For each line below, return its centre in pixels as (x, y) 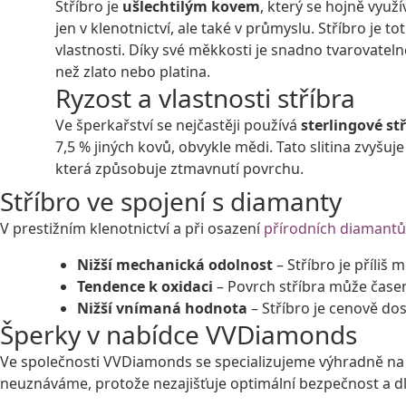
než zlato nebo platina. (133, 71)
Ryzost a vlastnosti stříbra (205, 97)
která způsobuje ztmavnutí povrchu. (179, 168)
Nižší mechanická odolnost (175, 264)
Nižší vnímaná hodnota (162, 308)
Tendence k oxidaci (145, 286)
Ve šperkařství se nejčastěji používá (178, 125)
